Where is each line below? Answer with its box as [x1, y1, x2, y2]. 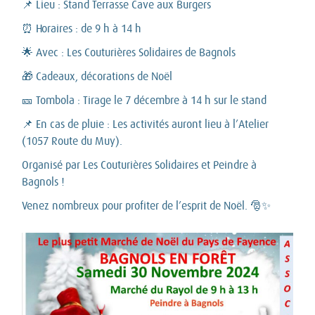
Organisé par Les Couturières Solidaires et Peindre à [22, 158, 257, 172]
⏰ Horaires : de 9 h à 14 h [22, 22, 141, 35]
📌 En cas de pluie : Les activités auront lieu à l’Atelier [22, 117, 269, 131]
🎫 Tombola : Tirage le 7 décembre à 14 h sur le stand [22, 94, 266, 107]
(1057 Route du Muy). [22, 134, 122, 148]
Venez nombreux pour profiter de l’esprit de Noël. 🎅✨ [22, 199, 271, 212]
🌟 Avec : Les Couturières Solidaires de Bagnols [22, 46, 236, 59]
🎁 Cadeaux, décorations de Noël [22, 70, 172, 83]
